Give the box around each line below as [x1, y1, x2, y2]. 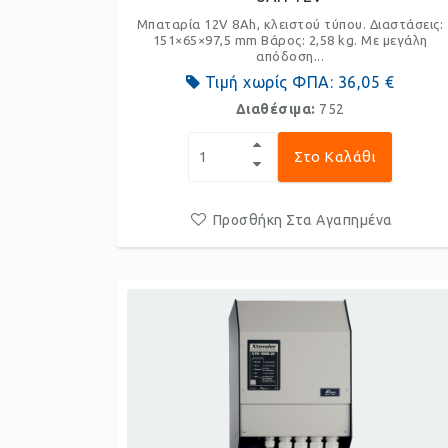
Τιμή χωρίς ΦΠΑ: [200, 73, 338, 91]
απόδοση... [256, 49, 325, 63]
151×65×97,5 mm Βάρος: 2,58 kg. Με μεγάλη [152, 33, 428, 47]
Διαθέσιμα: [235, 101, 320, 117]
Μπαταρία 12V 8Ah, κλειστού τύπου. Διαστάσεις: [136, 17, 444, 31]
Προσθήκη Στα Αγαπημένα [212, 212, 393, 228]
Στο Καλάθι [294, 148, 377, 165]
